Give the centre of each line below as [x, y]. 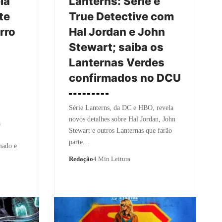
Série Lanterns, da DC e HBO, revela [121, 108]
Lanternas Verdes [116, 62]
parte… [79, 142]
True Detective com [121, 16]
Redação [81, 159]
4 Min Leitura [111, 159]
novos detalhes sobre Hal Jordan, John [122, 119]
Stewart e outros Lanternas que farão [120, 130]
